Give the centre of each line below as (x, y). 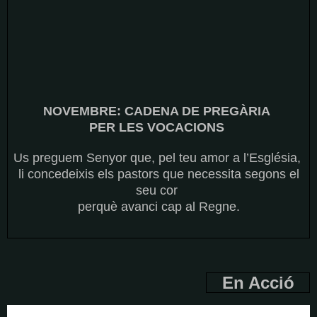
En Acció (265, 283)
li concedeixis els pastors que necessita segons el (158, 174)
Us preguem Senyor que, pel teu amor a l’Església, (158, 157)
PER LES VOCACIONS (158, 127)
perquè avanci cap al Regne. (158, 206)
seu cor (158, 190)
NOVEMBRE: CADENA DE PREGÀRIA (158, 111)
